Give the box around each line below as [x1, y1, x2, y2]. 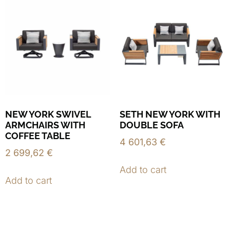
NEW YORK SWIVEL [5, 108, 91, 120]
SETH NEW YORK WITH [119, 108, 220, 120]
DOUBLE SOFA [119, 119, 184, 130]
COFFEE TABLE [5, 130, 70, 141]
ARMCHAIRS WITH [5, 119, 85, 130]
